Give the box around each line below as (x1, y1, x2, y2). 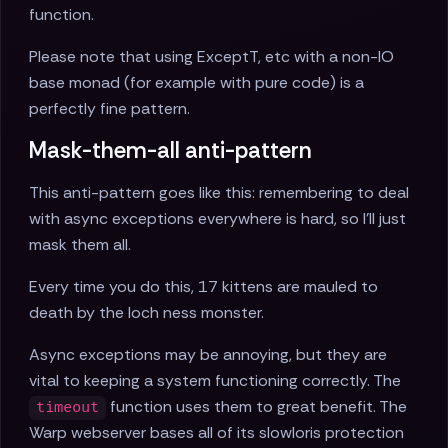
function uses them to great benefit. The (106, 396, 408, 418)
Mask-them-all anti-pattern (29, 136, 312, 166)
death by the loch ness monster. (29, 302, 264, 324)
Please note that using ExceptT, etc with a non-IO (29, 46, 394, 68)
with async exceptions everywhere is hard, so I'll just (29, 208, 406, 230)
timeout (36, 398, 100, 418)
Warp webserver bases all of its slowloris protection (29, 422, 404, 444)
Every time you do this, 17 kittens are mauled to (29, 276, 378, 298)
